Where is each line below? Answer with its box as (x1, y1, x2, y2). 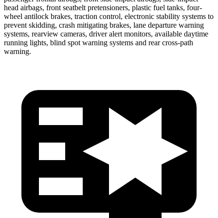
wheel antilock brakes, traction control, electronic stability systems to (4, 12, 214, 20)
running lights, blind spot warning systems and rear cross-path (4, 38, 193, 47)
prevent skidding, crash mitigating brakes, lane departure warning (4, 20, 204, 29)
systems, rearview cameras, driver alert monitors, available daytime (4, 29, 208, 38)
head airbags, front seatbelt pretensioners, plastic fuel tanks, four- (4, 3, 202, 12)
